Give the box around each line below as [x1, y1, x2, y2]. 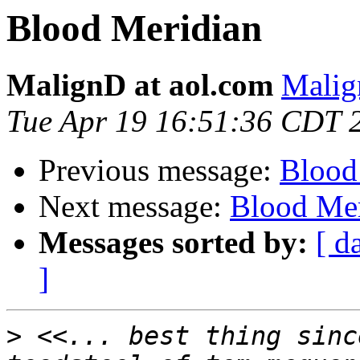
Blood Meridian [6, 7, 262, 49]
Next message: [39, 189, 230, 224]
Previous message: [39, 153, 280, 188]
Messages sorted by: [39, 225, 308, 260]
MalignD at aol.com [6, 67, 273, 103]
